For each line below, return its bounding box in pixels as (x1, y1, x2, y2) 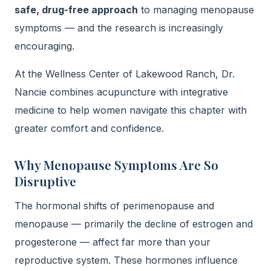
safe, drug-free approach (15, 4, 138, 16)
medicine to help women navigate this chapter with (15, 104, 247, 116)
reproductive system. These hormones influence (15, 254, 238, 266)
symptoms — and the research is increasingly (15, 22, 223, 34)
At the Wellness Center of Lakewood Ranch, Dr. (15, 68, 235, 80)
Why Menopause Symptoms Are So (15, 156, 218, 173)
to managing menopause (138, 4, 254, 16)
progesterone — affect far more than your (15, 236, 211, 248)
